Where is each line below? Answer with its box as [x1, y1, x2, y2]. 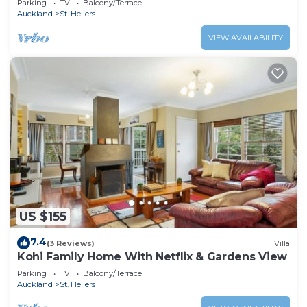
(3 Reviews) [47, 238, 95, 248]
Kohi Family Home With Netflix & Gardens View [17, 250, 287, 264]
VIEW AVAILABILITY [208, 32, 283, 42]
